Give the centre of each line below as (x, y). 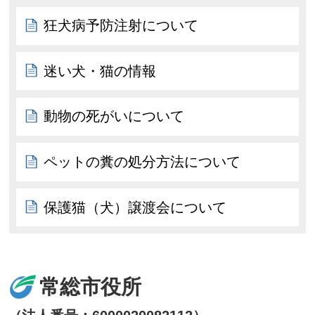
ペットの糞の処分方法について (142, 162)
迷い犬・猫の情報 (100, 71)
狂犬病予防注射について (121, 26)
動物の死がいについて (114, 116)
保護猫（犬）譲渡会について (135, 207)
